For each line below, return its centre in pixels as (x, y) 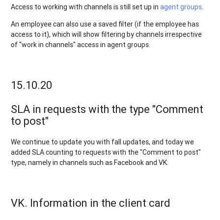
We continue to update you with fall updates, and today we (103, 142)
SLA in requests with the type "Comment (107, 110)
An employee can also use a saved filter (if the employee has (105, 24)
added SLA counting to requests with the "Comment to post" (106, 152)
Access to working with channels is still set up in (86, 7)
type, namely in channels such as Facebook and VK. (90, 163)
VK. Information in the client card (91, 203)
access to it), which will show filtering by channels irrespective (107, 35)
